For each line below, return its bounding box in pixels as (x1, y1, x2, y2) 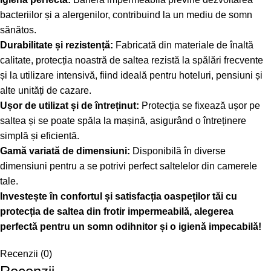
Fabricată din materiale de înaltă (113, 40, 253, 51)
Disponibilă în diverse (130, 146, 226, 157)
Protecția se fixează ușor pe (139, 100, 260, 111)
